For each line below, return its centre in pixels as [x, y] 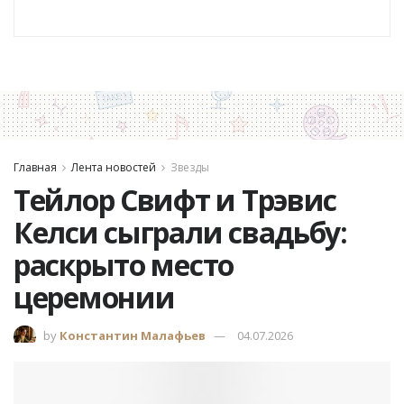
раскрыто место [124, 264]
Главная [35, 168]
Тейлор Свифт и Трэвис [175, 199]
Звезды [190, 168]
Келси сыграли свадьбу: [180, 232]
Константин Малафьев [133, 335]
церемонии [94, 297]
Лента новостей [114, 168]
